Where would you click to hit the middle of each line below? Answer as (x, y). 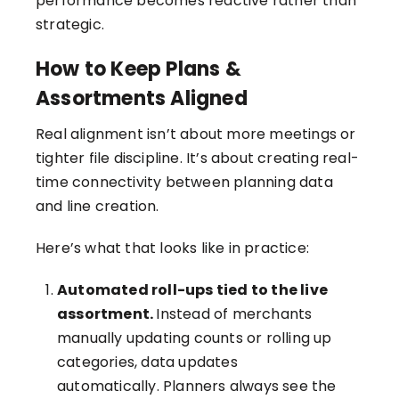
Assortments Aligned (142, 99)
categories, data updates (147, 362)
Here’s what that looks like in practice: (172, 248)
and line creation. (98, 207)
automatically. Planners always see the (197, 387)
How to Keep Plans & (138, 69)
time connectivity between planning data (184, 183)
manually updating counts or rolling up (195, 338)
